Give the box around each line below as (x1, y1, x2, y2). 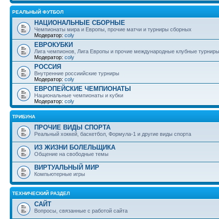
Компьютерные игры (34, 171, 85, 177)
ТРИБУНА (12, 114, 35, 119)
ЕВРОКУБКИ (34, 41, 73, 48)
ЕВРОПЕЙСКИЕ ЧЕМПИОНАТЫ (34, 85, 131, 92)
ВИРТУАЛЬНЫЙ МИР (34, 164, 99, 171)
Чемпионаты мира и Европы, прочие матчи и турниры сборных (34, 26, 192, 32)
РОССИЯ (34, 63, 61, 70)
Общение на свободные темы (34, 151, 109, 157)
